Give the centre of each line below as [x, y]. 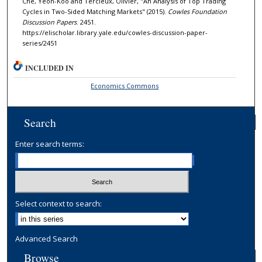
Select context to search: [59, 204]
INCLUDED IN [50, 68]
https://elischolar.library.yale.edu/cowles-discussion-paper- [115, 33]
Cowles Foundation [197, 12]
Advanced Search [47, 239]
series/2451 [39, 43]
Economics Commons [125, 85]
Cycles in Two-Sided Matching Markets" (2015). [95, 12]
